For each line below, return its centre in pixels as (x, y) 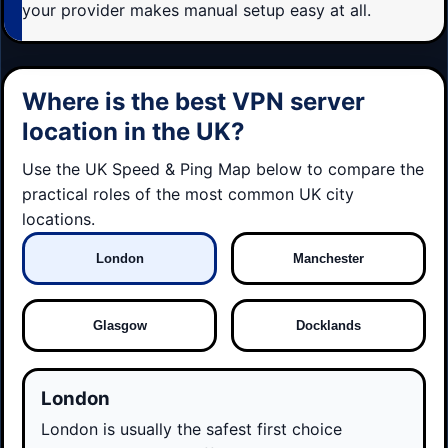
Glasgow (119, 326)
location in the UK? (133, 131)
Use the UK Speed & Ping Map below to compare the (223, 169)
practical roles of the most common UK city (188, 194)
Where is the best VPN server (193, 101)
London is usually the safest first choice (191, 428)
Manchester (328, 259)
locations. (58, 219)
